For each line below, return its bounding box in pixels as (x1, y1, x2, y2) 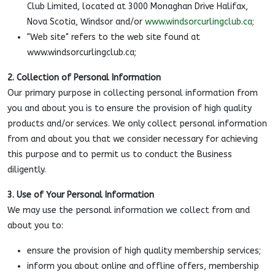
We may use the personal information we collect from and (7, 205, 250, 215)
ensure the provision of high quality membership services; (27, 246, 261, 256)
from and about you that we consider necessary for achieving (7, 134, 258, 144)
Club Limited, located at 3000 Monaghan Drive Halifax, (27, 1, 248, 12)
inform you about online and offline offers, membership (27, 261, 259, 271)
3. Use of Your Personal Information (7, 190, 154, 200)
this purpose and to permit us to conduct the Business (7, 149, 232, 160)
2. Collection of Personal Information (7, 72, 161, 83)
